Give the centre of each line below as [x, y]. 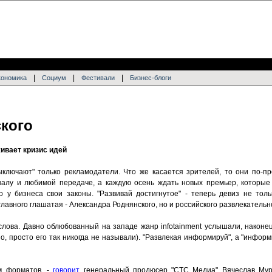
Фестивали [98, 78]
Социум [54, 78]
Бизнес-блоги [151, 78]
